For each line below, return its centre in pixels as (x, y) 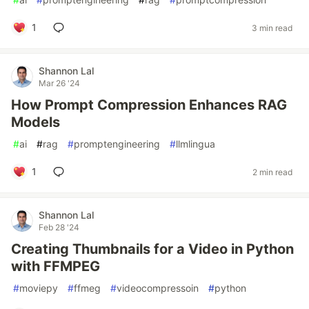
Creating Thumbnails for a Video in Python (152, 249)
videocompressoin (158, 288)
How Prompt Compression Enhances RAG (149, 105)
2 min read (272, 172)
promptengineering (117, 144)
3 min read (272, 28)
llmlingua (196, 144)
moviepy (39, 288)
